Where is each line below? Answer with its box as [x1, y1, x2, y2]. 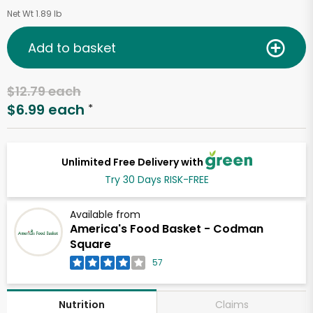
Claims [214, 297, 249, 312]
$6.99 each [7, 100, 85, 119]
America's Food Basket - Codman [70, 221, 263, 238]
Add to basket [28, 38, 116, 57]
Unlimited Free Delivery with [61, 154, 205, 169]
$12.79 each [7, 82, 81, 100]
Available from [70, 208, 140, 222]
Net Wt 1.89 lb [7, 8, 61, 20]
